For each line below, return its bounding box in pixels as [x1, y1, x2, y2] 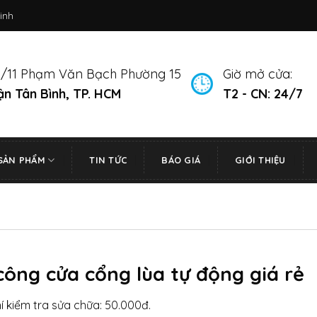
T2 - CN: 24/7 [222, 85, 303, 102]
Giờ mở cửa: [222, 65, 292, 82]
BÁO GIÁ [161, 154, 201, 166]
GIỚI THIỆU [235, 154, 286, 166]
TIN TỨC [89, 154, 127, 166]
